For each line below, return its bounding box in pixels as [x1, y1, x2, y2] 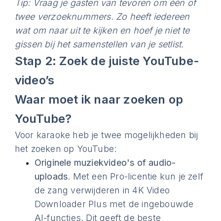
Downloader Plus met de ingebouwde [34, 199, 194, 209]
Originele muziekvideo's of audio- [34, 157, 176, 168]
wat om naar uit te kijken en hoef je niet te [14, 25, 190, 36]
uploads [34, 171, 68, 182]
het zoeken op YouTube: [14, 144, 117, 154]
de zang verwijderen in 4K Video [34, 185, 170, 195]
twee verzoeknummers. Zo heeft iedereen [14, 11, 190, 22]
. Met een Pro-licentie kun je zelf [68, 171, 204, 182]
